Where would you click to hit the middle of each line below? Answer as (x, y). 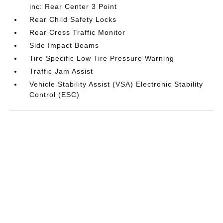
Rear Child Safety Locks (73, 19)
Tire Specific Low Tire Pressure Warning (102, 58)
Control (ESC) (55, 94)
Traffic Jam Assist (61, 71)
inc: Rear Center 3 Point (73, 6)
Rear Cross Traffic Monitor (78, 32)
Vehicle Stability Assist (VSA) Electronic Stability (116, 84)
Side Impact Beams (64, 45)
